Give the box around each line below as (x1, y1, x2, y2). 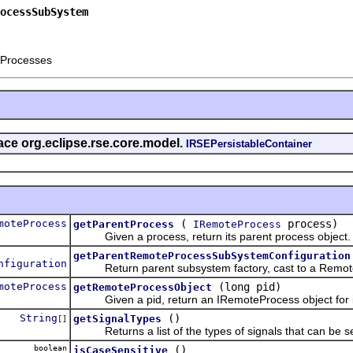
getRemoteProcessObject (73, 281, 212, 293)
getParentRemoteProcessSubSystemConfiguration (73, 249, 351, 262)
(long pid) (218, 280, 281, 293)
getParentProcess (73, 217, 174, 230)
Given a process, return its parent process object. (73, 229, 351, 243)
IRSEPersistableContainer (186, 137, 312, 150)
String (20, 311, 58, 324)
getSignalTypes (73, 312, 162, 325)
